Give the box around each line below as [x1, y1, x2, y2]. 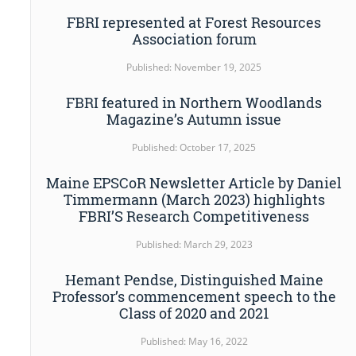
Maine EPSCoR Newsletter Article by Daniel [46, 173, 342, 193]
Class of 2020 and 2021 [119, 304, 269, 323]
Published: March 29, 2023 [135, 238, 253, 252]
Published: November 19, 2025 [126, 60, 262, 75]
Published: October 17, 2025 [132, 141, 257, 155]
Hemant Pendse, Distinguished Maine [64, 270, 323, 290]
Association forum [131, 29, 257, 48]
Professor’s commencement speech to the [52, 287, 336, 307]
